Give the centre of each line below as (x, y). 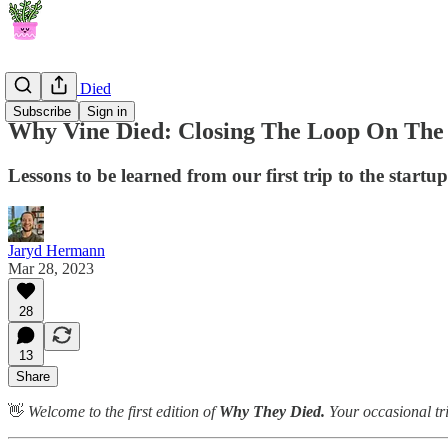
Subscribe (42, 111)
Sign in (107, 111)
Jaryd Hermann (56, 250)
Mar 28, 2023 (51, 268)
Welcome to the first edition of (123, 411)
